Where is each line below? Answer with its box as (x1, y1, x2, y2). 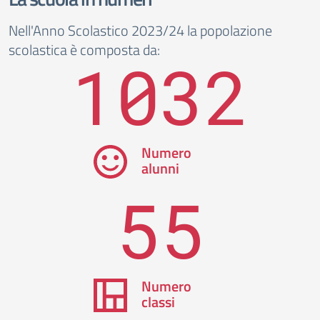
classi (141, 291, 175, 313)
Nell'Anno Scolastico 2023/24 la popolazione (9, 19, 272, 41)
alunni (141, 157, 179, 179)
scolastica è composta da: (9, 39, 160, 61)
